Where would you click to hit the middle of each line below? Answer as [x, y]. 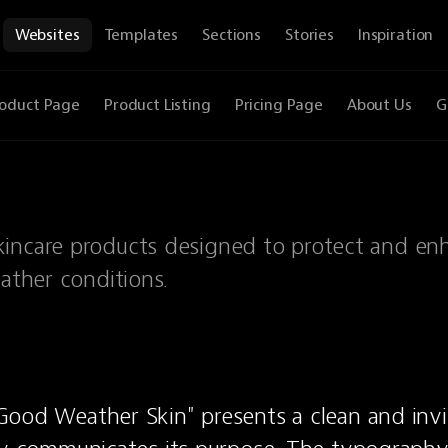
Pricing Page [278, 105]
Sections [231, 35]
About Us [379, 105]
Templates [141, 35]
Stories [309, 35]
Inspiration [395, 35]
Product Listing [157, 105]
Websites [47, 35]
